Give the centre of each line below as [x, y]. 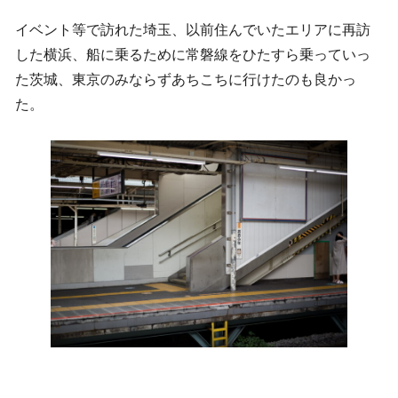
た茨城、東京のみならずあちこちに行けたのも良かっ [186, 80]
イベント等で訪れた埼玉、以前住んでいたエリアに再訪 [193, 30]
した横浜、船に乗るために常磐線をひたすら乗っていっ [193, 55]
